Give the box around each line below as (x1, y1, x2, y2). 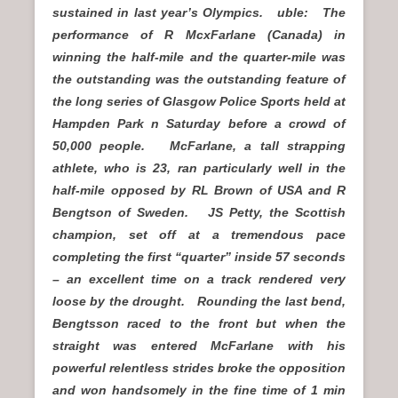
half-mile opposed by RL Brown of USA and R (52, 182, 346, 197)
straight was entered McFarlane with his (52, 338, 346, 353)
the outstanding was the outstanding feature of (52, 71, 346, 86)
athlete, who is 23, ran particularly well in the (52, 160, 346, 175)
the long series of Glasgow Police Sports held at (52, 93, 346, 108)
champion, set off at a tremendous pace (52, 227, 346, 242)
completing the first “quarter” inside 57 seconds (52, 249, 346, 264)
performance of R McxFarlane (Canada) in (52, 27, 346, 42)
